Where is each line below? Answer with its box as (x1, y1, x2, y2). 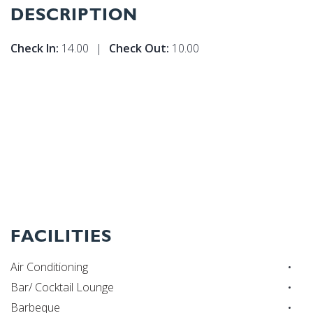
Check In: (10, 41, 59, 57)
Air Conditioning (10, 259, 88, 275)
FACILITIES (10, 226, 112, 247)
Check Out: (109, 41, 169, 57)
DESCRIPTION (10, 4, 138, 25)
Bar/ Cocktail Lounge (10, 279, 114, 296)
